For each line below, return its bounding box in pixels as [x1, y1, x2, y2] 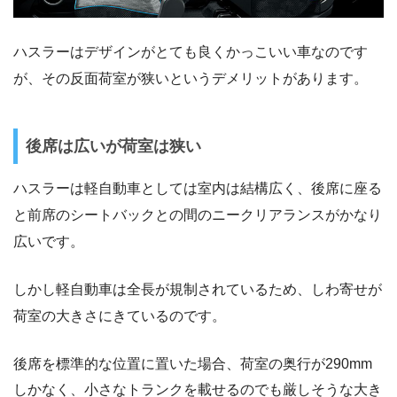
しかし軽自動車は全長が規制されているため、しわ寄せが [13, 281, 382, 297]
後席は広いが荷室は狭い [25, 136, 201, 155]
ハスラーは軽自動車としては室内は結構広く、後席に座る [13, 180, 382, 196]
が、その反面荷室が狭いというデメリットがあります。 [13, 71, 368, 87]
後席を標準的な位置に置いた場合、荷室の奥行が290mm [13, 355, 372, 371]
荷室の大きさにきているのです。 [13, 307, 226, 323]
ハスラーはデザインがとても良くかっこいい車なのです [13, 44, 368, 60]
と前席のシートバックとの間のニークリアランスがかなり [13, 206, 382, 222]
